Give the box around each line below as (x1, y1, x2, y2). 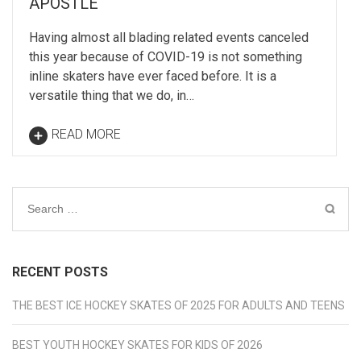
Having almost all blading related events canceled (29, 29, 309, 45)
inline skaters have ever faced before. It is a (29, 68, 276, 84)
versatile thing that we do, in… (29, 87, 194, 103)
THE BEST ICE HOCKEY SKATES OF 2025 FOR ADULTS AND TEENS (12, 298, 345, 312)
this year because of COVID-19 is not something (29, 48, 302, 64)
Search (27, 199, 65, 215)
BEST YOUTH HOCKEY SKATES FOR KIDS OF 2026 (12, 338, 263, 351)
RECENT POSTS (12, 263, 108, 280)
